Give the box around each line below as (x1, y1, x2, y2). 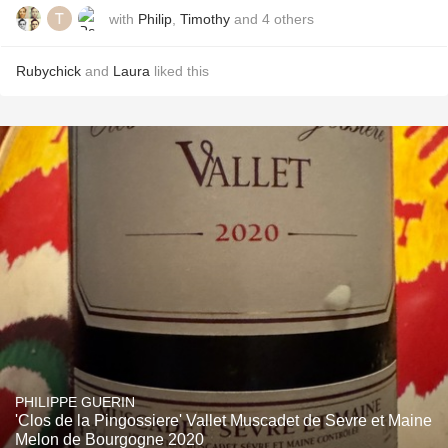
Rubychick (16, 63, 81, 79)
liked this (150, 63, 209, 79)
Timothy (180, 10, 230, 27)
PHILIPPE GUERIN (15, 394, 135, 410)
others (274, 10, 314, 27)
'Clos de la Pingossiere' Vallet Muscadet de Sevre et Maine (15, 412, 432, 429)
